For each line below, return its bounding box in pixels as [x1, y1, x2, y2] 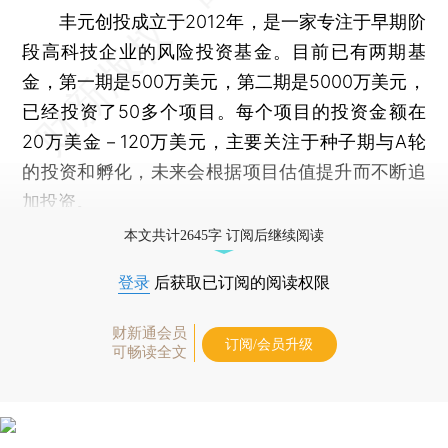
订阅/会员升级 [225, 336, 313, 352]
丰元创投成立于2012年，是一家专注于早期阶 [22, 10, 426, 32]
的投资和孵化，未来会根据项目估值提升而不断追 [22, 160, 426, 182]
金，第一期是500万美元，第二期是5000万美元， [22, 70, 426, 92]
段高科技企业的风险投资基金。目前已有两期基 [22, 40, 426, 62]
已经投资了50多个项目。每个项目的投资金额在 [22, 100, 426, 122]
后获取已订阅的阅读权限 [150, 273, 330, 291]
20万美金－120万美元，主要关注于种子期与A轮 [22, 130, 426, 152]
